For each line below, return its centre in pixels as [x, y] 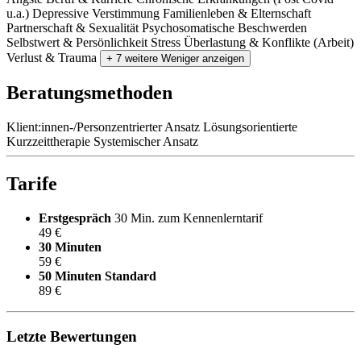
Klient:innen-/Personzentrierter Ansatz [103, 127]
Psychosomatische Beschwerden [224, 27]
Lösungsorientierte [250, 127]
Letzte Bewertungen [72, 336]
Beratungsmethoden [89, 93]
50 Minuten [72, 276]
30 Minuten [70, 247]
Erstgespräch [77, 218]
